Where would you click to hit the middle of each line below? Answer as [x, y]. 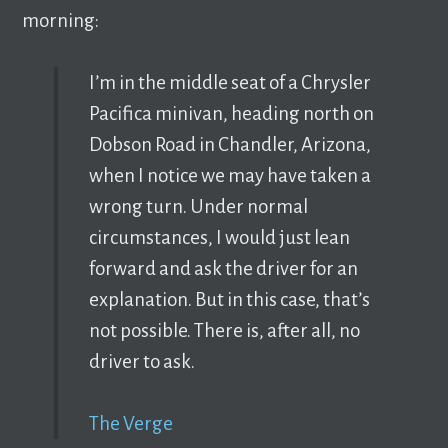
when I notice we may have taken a [229, 175]
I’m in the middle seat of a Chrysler [229, 82]
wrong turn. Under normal [198, 206]
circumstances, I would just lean [219, 237]
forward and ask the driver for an [223, 268]
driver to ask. [141, 361]
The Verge [130, 423]
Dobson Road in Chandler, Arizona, [229, 144]
